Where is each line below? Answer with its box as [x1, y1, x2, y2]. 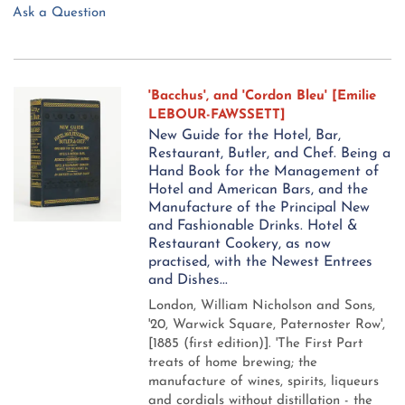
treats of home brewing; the [148, 355, 318, 370]
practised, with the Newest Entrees [148, 254, 373, 269]
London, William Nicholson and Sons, [148, 298, 376, 313]
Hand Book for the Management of [148, 164, 380, 179]
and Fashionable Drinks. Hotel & [148, 218, 359, 233]
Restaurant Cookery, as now [148, 236, 332, 251]
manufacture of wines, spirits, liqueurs [148, 374, 380, 389]
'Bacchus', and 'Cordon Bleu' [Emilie [148, 89, 377, 103]
